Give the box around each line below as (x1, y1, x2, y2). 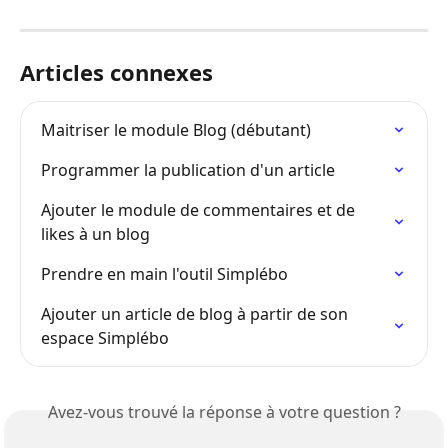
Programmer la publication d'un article (41, 158, 335, 181)
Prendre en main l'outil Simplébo (41, 262, 288, 285)
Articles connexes (20, 56, 213, 87)
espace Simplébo (41, 326, 169, 349)
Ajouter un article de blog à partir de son (41, 302, 352, 325)
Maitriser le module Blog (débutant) (41, 118, 311, 141)
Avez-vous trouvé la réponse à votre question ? (47, 400, 401, 423)
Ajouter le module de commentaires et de (41, 198, 359, 221)
